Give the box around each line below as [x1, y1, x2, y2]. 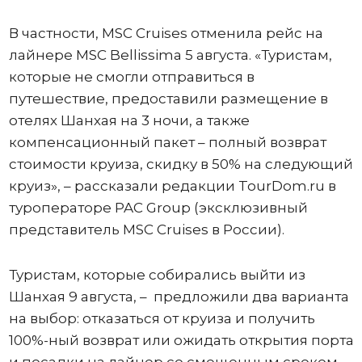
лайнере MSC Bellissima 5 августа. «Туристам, [8, 46, 332, 63]
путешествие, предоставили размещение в [8, 90, 328, 107]
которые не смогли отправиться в [8, 68, 255, 85]
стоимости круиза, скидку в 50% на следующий [8, 155, 353, 172]
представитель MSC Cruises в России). [8, 221, 288, 238]
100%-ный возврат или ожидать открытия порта [8, 331, 354, 348]
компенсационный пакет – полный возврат [8, 133, 326, 150]
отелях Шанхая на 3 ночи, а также [8, 112, 250, 128]
